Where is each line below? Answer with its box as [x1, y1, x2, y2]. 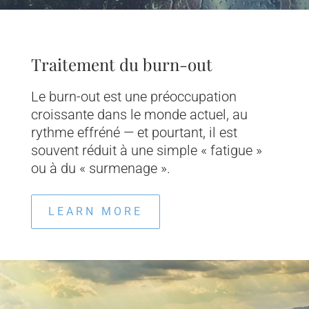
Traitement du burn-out [30, 52, 212, 75]
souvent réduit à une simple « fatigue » [30, 141, 262, 159]
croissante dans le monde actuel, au [30, 106, 248, 123]
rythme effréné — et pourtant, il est [30, 123, 237, 141]
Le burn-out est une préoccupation [30, 88, 237, 105]
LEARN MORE [48, 204, 143, 218]
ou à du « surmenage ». [30, 159, 170, 177]
